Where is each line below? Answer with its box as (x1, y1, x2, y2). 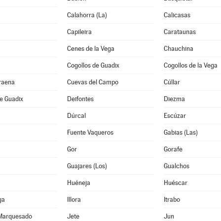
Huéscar (163, 179, 187, 186)
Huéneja (67, 179, 90, 186)
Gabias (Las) (163, 129, 198, 136)
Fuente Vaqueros (67, 129, 113, 136)
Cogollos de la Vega (163, 62, 218, 69)
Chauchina (163, 45, 193, 52)
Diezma (163, 95, 185, 103)
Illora (67, 196, 81, 203)
